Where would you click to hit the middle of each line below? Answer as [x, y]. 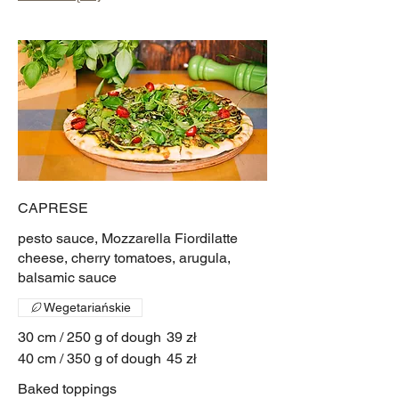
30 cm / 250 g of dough [90, 337]
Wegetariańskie [87, 307]
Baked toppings [67, 388]
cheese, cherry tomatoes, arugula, [124, 257]
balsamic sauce [67, 277]
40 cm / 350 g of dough [90, 358]
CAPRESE [53, 208]
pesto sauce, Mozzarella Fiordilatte [128, 238]
